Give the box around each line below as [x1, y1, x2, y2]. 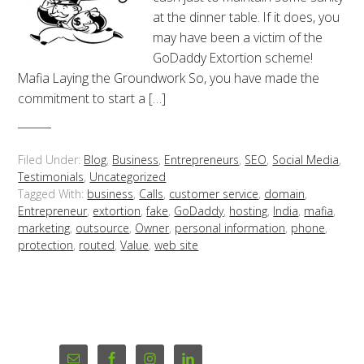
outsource [76, 219, 130, 236]
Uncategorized [89, 168, 167, 184]
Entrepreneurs [164, 151, 240, 167]
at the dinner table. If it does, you [153, 8, 340, 26]
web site [154, 236, 199, 253]
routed [79, 236, 115, 253]
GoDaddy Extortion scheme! [153, 49, 314, 67]
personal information [175, 219, 286, 236]
